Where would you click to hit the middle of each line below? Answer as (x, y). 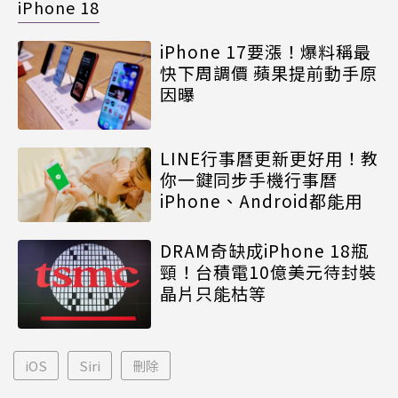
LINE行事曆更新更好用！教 (269, 158)
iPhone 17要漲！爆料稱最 (266, 51)
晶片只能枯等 (213, 293)
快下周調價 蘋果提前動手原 (269, 72)
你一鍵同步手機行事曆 (249, 179)
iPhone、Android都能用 (261, 201)
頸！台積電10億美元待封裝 (268, 272)
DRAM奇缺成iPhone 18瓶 (264, 251)
